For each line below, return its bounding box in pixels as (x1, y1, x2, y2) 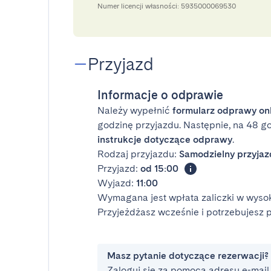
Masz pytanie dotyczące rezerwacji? (107, 250, 269, 261)
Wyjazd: (97, 177, 136, 189)
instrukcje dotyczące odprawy (97, 134, 232, 145)
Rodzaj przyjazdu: (97, 148, 179, 160)
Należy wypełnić (97, 105, 172, 116)
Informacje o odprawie (97, 88, 223, 102)
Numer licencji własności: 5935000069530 (97, 2, 236, 10)
